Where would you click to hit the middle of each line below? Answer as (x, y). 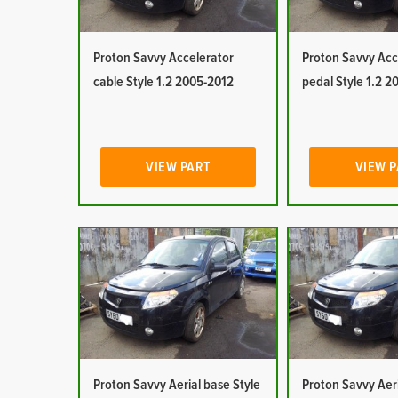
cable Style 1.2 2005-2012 (163, 82)
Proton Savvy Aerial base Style (176, 385)
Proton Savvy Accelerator (163, 58)
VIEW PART (178, 167)
